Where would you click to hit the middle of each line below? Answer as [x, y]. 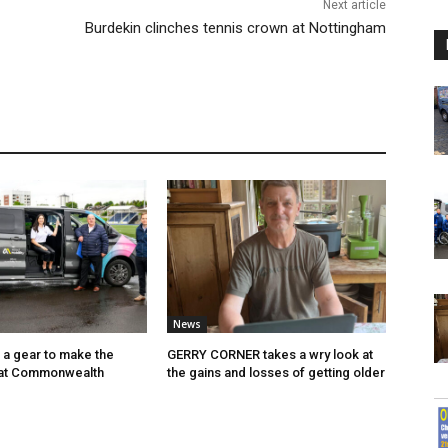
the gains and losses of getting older [276, 373]
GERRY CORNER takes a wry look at [270, 355]
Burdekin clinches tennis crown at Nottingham [235, 28]
